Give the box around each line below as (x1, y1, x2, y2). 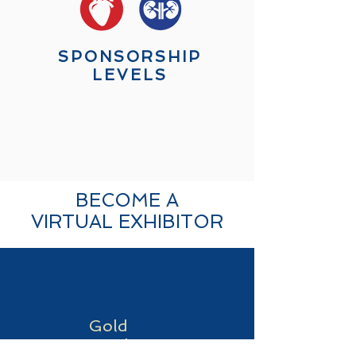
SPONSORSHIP (58, 48, 202, 66)
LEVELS (92, 66, 168, 84)
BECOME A (75, 189, 179, 211)
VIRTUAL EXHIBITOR (31, 211, 223, 232)
